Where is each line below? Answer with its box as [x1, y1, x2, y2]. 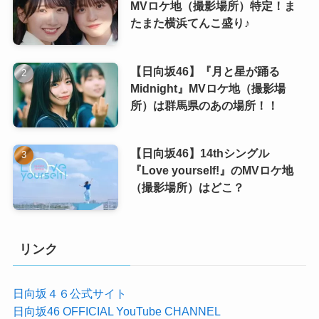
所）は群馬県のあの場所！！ [130, 98, 278, 112]
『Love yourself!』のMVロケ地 [130, 164, 293, 177]
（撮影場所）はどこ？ [130, 181, 244, 194]
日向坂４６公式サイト [12, 287, 127, 300]
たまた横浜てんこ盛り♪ [130, 16, 250, 29]
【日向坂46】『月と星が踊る [130, 64, 280, 78]
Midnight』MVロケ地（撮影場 [130, 81, 286, 95]
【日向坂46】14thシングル [130, 147, 269, 160]
